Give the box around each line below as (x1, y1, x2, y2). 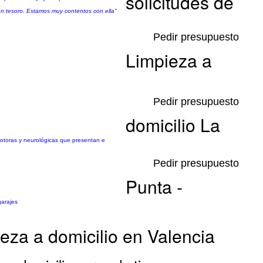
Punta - (126, 174, 183, 199)
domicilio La (126, 112, 220, 137)
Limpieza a (126, 48, 212, 73)
